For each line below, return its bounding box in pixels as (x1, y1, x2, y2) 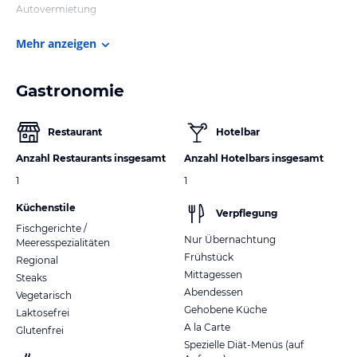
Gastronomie (16, 80, 124, 100)
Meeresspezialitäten (16, 236, 110, 249)
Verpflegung (216, 206, 277, 219)
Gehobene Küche (184, 303, 267, 316)
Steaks (16, 271, 47, 284)
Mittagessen (184, 268, 242, 280)
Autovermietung (16, 2, 96, 15)
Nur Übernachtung (184, 233, 276, 245)
